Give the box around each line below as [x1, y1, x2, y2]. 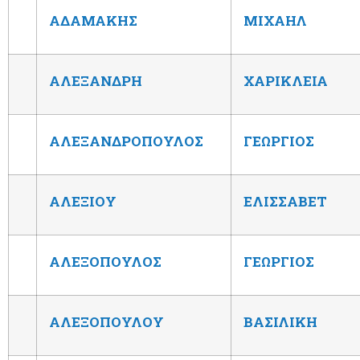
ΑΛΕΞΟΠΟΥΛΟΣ [49, 252, 162, 271]
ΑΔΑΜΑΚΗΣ [49, 10, 137, 30]
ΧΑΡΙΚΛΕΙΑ [243, 71, 328, 90]
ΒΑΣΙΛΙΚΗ [243, 312, 317, 331]
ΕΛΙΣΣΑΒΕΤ [243, 191, 327, 211]
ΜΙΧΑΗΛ [243, 10, 307, 30]
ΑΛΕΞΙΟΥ [49, 191, 117, 211]
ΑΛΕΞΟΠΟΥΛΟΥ [49, 312, 164, 331]
